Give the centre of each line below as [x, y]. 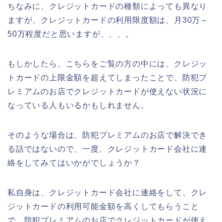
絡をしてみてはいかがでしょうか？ [74, 163]
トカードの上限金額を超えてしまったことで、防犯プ [108, 77]
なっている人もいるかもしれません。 [78, 105]
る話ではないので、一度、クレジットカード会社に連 [108, 149]
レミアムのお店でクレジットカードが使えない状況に [108, 91]
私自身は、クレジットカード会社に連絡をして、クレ [108, 192]
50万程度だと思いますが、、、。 [71, 34]
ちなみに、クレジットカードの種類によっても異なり [108, 6]
